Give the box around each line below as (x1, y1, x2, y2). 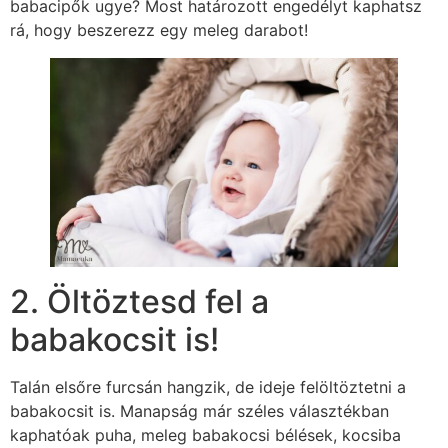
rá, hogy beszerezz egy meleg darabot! (10, 20, 308, 41)
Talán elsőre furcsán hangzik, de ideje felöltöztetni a (10, 376, 406, 397)
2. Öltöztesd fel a (10, 281, 269, 321)
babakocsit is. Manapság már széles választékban (10, 400, 389, 421)
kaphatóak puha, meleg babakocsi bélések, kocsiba (10, 424, 401, 445)
